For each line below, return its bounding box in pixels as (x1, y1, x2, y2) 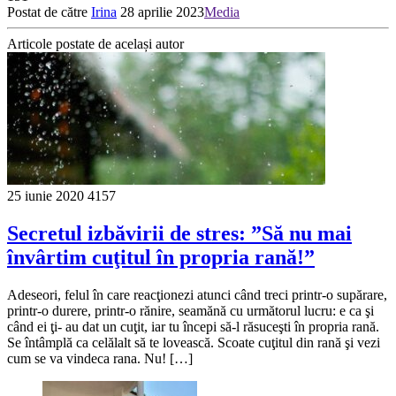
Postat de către (7, 4, 91, 19)
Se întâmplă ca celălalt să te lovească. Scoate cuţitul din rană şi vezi (7, 334, 380, 350)
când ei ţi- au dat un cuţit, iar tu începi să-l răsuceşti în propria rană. (7, 318, 379, 334)
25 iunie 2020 (7, 187, 84, 203)
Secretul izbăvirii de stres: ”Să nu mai (7, 221, 352, 245)
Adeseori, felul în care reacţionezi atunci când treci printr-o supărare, (7, 286, 387, 302)
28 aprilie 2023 (120, 4, 204, 19)
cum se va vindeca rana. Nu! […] (7, 350, 193, 366)
